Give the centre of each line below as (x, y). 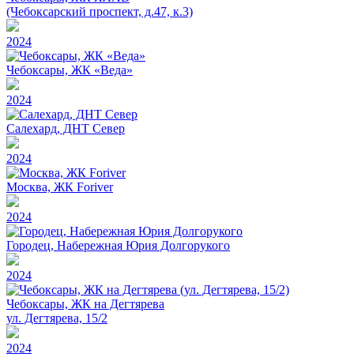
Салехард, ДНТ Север (66, 128)
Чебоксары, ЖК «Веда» (70, 70)
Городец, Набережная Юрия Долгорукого (118, 245)
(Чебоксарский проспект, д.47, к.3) (100, 11)
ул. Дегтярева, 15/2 (57, 318)
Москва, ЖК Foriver (60, 186)
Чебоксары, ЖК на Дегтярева (85, 303)
